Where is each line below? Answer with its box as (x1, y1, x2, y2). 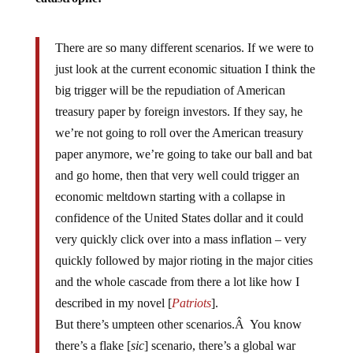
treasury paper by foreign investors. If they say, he (54, 105, 303, 118)
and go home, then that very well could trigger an (54, 169, 299, 182)
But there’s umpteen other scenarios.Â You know (54, 318, 302, 331)
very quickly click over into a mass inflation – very (54, 232, 307, 246)
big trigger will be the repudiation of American (54, 84, 285, 97)
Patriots (171, 296, 211, 310)
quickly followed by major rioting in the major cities (54, 254, 313, 267)
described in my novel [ (54, 296, 172, 310)
